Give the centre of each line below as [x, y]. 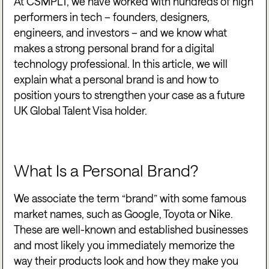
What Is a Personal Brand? [106, 171]
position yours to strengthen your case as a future [130, 95]
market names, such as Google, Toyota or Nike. [124, 214]
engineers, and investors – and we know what [121, 33]
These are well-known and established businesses [131, 230]
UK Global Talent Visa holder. [81, 111]
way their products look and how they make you [126, 261]
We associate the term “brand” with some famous [130, 198]
